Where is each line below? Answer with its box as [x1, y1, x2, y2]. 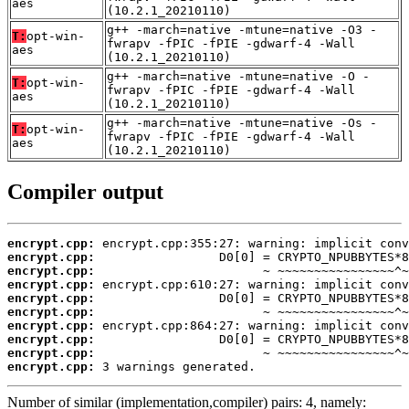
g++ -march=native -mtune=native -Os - [107, 115, 377, 130]
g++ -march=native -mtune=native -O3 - [107, 22, 377, 37]
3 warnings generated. [95, 359, 256, 373]
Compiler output [7, 179, 163, 204]
